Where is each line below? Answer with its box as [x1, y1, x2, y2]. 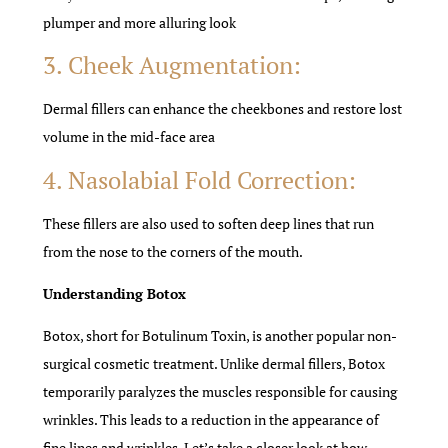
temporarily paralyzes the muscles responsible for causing [43, 382, 398, 402]
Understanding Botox [43, 283, 187, 303]
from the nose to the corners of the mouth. [43, 241, 304, 261]
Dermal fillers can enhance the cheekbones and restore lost [43, 99, 403, 119]
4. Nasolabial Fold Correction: [43, 163, 357, 196]
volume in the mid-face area [43, 127, 216, 147]
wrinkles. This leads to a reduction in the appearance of [43, 410, 380, 430]
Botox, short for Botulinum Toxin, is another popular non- [43, 326, 398, 346]
